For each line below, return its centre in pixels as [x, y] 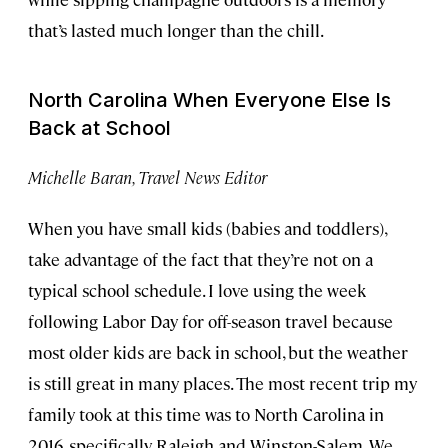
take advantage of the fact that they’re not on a [200, 258]
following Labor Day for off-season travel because [210, 320]
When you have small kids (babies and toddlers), [207, 227]
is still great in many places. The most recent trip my [222, 382]
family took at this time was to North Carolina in [206, 413]
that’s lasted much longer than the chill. [176, 29]
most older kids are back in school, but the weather [218, 351]
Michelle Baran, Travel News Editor [147, 176]
